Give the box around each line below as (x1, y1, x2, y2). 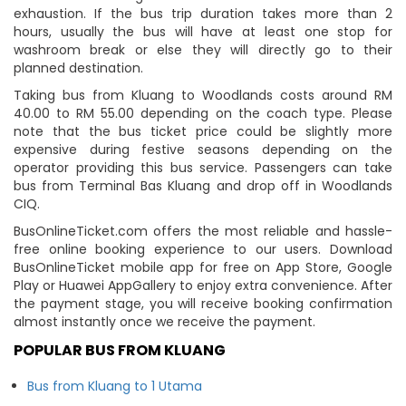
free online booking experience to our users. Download (14, 239, 392, 258)
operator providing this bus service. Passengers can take (14, 158, 392, 177)
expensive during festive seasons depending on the (14, 140, 392, 159)
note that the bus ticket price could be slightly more (14, 121, 392, 140)
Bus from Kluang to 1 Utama (27, 376, 202, 395)
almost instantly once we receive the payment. (14, 312, 315, 331)
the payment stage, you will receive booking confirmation (14, 294, 392, 313)
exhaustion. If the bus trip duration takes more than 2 (14, 4, 392, 23)
